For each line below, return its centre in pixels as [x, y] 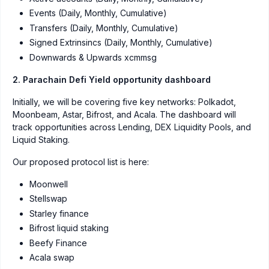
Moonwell [49, 184]
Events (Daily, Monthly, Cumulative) [98, 13]
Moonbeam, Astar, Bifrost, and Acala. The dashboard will [124, 114]
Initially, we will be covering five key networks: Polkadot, [124, 101]
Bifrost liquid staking [69, 228]
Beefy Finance [58, 243]
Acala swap [52, 258]
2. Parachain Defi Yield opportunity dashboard [112, 79]
